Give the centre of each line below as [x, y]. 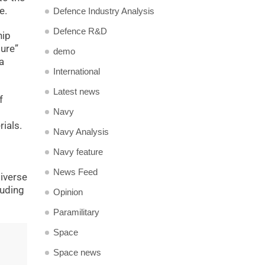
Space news [77, 252]
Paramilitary [76, 212]
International [77, 71]
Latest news [77, 91]
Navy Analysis [81, 132]
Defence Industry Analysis [104, 11]
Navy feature [78, 152]
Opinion [68, 192]
